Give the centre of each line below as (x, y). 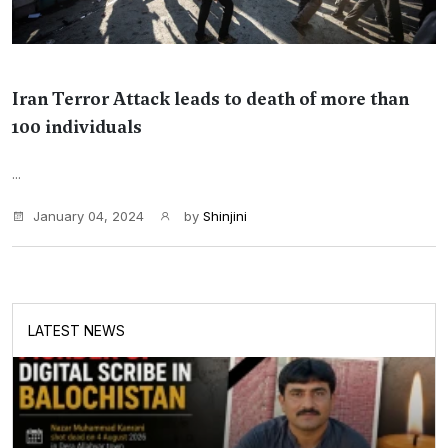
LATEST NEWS (76, 330)
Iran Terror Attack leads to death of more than (210, 99)
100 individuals (77, 127)
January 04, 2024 (88, 216)
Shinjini (225, 216)
